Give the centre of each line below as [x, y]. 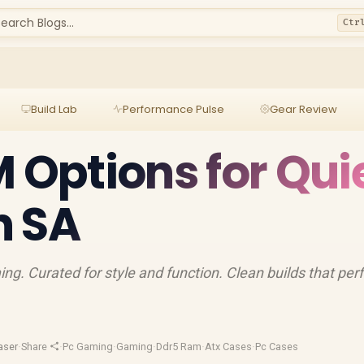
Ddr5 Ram [179, 347]
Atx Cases [229, 347]
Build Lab [54, 109]
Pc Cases [277, 347]
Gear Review [303, 109]
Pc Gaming [88, 347]
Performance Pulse [173, 109]
